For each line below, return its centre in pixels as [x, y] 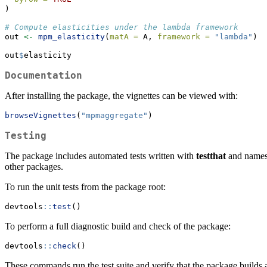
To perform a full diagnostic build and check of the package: [118, 226]
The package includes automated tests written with [100, 156]
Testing [26, 135]
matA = [124, 36]
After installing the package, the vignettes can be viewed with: [121, 95]
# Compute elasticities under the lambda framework [122, 27]
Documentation [44, 75]
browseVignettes [41, 115]
